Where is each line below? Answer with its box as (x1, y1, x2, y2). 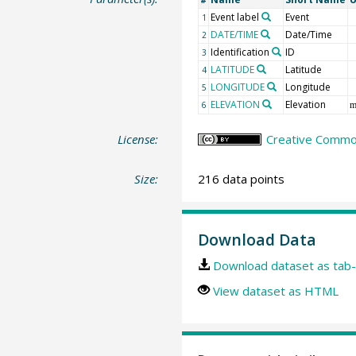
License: (118, 131, 159, 147)
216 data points (197, 170, 284, 187)
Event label (210, 10, 259, 24)
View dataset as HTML (212, 283, 339, 299)
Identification (210, 45, 269, 59)
